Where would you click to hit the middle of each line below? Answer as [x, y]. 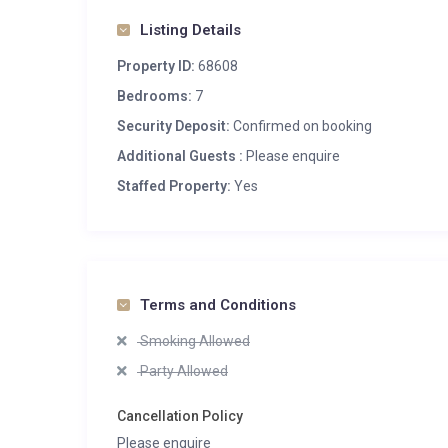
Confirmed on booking [301, 126]
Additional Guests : [180, 156]
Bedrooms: [154, 96]
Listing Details [190, 30]
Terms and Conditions [218, 305]
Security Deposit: [173, 126]
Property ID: [156, 66]
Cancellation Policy [180, 416]
